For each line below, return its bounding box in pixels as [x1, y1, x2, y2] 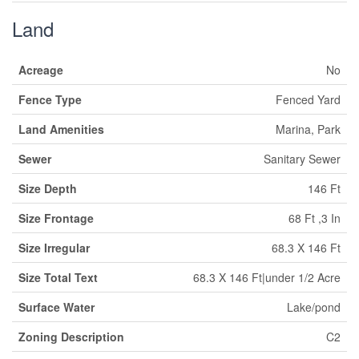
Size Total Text [18, 269, 98, 286]
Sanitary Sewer [264, 151, 341, 167]
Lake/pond [287, 299, 341, 316]
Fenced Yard [276, 91, 341, 108]
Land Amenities [18, 121, 104, 138]
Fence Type [18, 91, 82, 108]
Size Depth [18, 180, 77, 197]
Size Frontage [18, 210, 94, 227]
